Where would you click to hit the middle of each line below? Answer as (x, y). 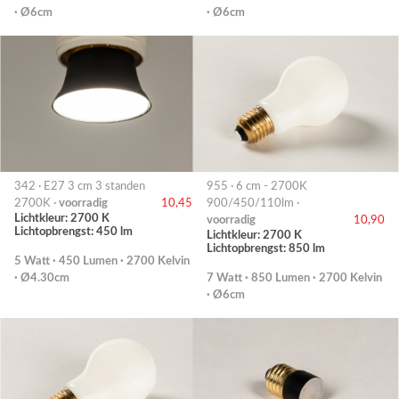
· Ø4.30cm (42, 277)
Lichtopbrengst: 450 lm (73, 231)
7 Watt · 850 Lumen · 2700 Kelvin (294, 277)
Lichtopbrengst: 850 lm (266, 248)
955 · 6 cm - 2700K (257, 186)
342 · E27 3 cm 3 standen (80, 186)
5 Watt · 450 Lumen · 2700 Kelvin (102, 261)
